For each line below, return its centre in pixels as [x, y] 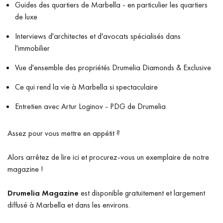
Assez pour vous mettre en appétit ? [64, 133]
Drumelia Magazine [43, 193]
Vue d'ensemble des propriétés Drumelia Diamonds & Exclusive [113, 67]
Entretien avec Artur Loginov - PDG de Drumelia [90, 106]
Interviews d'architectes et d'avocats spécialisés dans [98, 36]
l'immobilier [32, 48]
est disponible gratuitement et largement [142, 193]
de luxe [26, 16]
